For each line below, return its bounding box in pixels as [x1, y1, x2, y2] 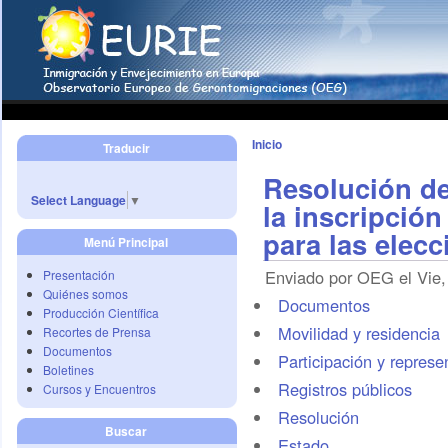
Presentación [43, 266, 115, 283]
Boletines [43, 361, 94, 378]
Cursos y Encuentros [43, 380, 156, 397]
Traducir [103, 139, 150, 157]
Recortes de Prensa [43, 323, 151, 340]
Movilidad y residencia [277, 321, 440, 345]
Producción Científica [43, 304, 159, 321]
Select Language [31, 190, 126, 209]
